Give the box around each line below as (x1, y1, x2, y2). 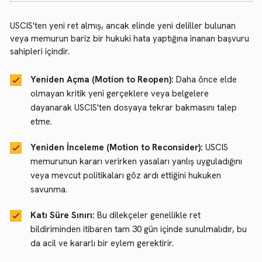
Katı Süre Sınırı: (30, 209, 95, 221)
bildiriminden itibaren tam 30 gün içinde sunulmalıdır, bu (30, 223, 247, 235)
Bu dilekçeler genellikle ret (95, 209, 201, 221)
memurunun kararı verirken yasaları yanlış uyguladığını (30, 156, 242, 167)
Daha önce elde (174, 74, 237, 85)
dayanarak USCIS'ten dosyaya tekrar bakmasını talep (30, 102, 237, 113)
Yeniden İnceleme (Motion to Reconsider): (30, 142, 203, 153)
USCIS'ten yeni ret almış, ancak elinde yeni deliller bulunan (10, 20, 236, 32)
